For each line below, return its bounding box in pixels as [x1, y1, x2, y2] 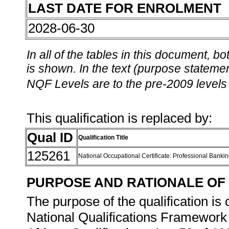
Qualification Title [78, 134, 128, 141]
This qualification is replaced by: [27, 110, 216, 126]
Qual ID [27, 130, 73, 145]
